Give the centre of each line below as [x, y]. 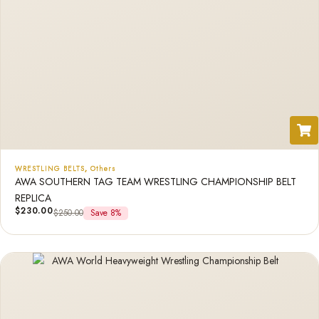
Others [103, 168]
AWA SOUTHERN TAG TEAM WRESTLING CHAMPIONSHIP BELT [156, 182]
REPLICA [33, 198]
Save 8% [105, 213]
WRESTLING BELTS [50, 168]
